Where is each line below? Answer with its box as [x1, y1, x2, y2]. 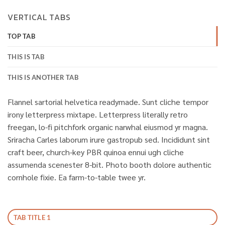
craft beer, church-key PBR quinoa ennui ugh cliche [8, 146, 184, 157]
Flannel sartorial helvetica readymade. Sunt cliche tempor [8, 96, 208, 107]
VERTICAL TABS [8, 11, 71, 23]
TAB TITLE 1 [13, 213, 51, 221]
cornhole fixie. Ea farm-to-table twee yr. [8, 171, 146, 182]
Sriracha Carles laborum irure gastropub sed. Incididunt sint [8, 134, 210, 145]
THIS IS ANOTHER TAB [8, 73, 78, 81]
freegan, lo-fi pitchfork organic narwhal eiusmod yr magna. [8, 121, 208, 132]
